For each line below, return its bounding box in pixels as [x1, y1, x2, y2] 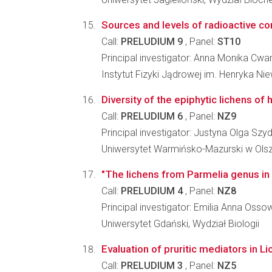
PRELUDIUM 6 [121, 110, 183, 122]
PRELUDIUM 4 [121, 185, 183, 197]
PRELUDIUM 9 [121, 36, 183, 47]
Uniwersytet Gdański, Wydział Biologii [101, 218, 259, 229]
